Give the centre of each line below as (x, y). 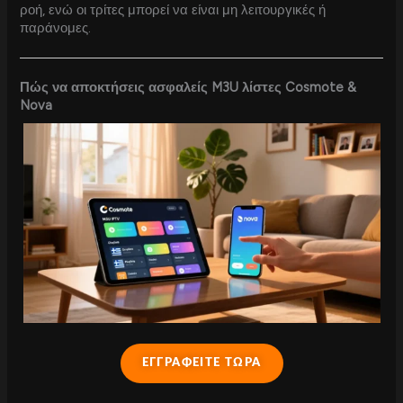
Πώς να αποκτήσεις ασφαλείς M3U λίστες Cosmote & (188, 88)
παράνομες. (56, 27)
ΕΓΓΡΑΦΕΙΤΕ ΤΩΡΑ (201, 363)
